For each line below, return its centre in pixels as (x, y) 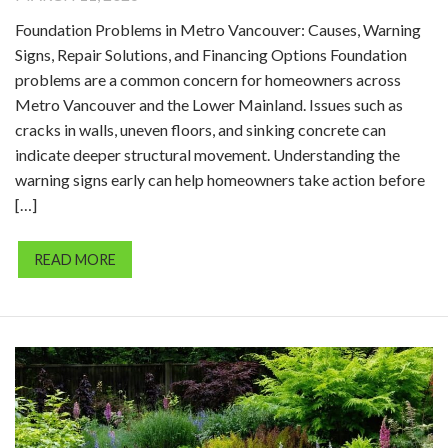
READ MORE (75, 259)
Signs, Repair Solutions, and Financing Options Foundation (211, 54)
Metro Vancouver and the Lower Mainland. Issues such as (209, 104)
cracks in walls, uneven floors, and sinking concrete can (200, 129)
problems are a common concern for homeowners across (208, 79)
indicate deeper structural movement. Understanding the (207, 154)
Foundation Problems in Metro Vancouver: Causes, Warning (218, 29)
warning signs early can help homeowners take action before (220, 179)
